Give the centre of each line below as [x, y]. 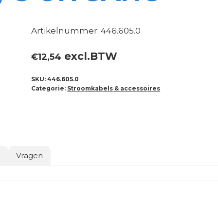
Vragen [30, 156]
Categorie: [49, 89]
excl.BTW [90, 56]
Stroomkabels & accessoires [114, 89]
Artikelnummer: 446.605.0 [86, 30]
